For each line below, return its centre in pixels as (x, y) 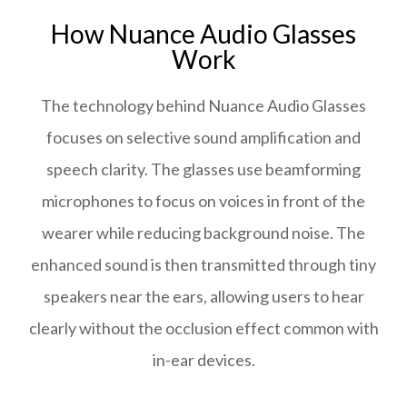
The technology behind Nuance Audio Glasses (203, 105)
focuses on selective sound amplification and (203, 137)
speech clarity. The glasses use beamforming (203, 169)
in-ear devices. (203, 360)
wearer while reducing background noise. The (203, 233)
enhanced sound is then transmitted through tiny (203, 264)
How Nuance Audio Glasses (203, 34)
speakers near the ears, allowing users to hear (203, 296)
